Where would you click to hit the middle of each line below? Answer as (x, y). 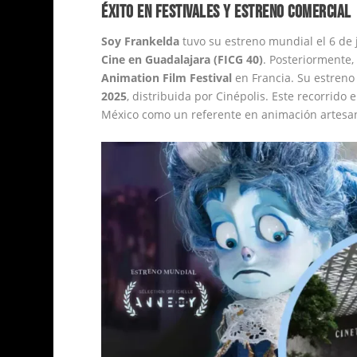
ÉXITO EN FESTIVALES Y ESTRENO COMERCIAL (226, 13)
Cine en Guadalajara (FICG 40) (182, 60)
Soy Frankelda (141, 41)
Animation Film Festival (167, 78)
